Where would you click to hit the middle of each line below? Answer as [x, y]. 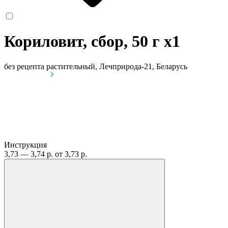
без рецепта [24, 66]
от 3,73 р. [71, 154]
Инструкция [25, 145]
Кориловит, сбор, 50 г [84, 41]
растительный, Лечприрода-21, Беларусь [117, 66]
